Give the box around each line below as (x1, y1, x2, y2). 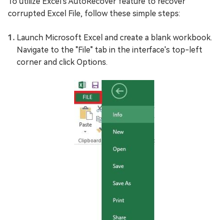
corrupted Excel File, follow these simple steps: (8, 8, 180, 18)
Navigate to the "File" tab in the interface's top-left (17, 45, 202, 55)
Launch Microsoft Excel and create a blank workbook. (17, 32, 212, 42)
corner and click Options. (17, 57, 108, 67)
